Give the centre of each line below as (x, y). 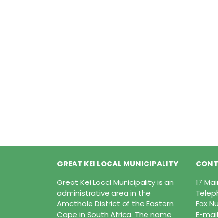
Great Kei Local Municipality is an (115, 182)
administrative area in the (104, 193)
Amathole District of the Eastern (115, 204)
